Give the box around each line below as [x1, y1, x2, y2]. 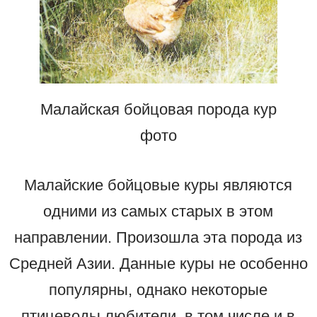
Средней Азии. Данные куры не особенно [8, 255, 308, 273]
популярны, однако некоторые [49, 281, 268, 299]
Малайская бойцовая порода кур [40, 100, 277, 119]
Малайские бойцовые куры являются [24, 176, 293, 195]
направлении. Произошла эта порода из [14, 229, 303, 247]
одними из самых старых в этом [43, 202, 274, 221]
